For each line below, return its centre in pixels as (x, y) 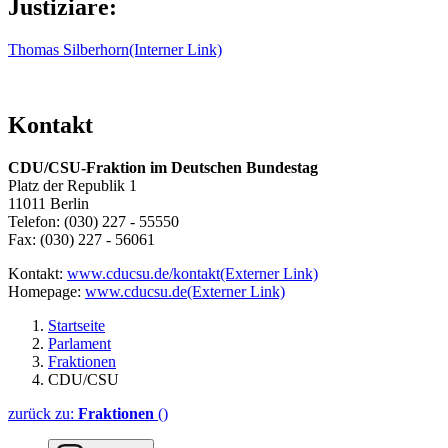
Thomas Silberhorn (68, 49)
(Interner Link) (175, 49)
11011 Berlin (48, 204)
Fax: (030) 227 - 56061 (81, 240)
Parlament (79, 344)
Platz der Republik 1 (72, 186)
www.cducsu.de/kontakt (143, 274)
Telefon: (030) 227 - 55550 (93, 222)
